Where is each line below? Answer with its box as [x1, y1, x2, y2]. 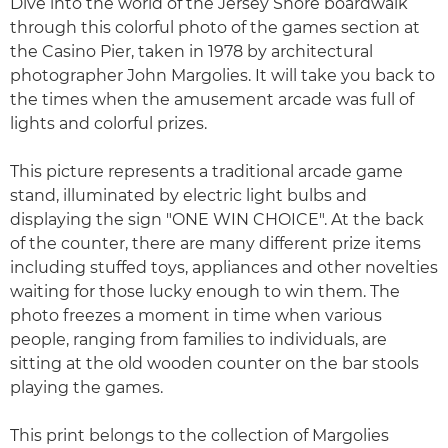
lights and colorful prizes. [10, 114, 207, 133]
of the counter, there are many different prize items [10, 234, 421, 253]
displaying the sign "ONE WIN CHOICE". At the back [10, 210, 424, 229]
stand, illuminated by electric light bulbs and [10, 186, 367, 205]
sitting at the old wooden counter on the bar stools [10, 354, 419, 373]
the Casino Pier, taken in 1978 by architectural [10, 42, 373, 61]
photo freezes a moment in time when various [10, 306, 382, 325]
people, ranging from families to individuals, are [10, 330, 387, 349]
